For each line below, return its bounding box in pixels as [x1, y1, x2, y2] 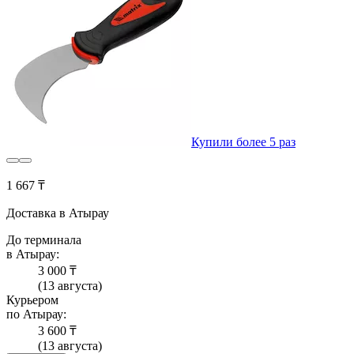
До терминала [6, 233, 81, 247]
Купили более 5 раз [191, 135, 296, 149]
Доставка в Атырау [6, 206, 109, 220]
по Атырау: [6, 307, 66, 322]
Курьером [6, 293, 58, 307]
